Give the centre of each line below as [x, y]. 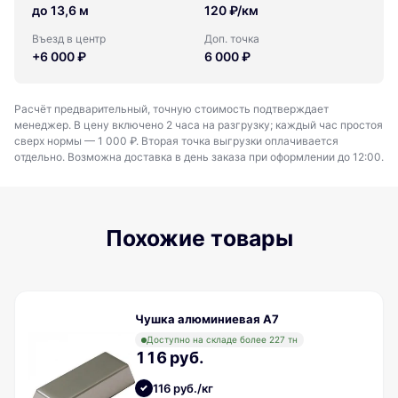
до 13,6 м [60, 11]
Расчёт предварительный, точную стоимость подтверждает [171, 109]
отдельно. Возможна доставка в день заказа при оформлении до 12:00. [199, 157]
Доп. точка [232, 39]
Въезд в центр [69, 39]
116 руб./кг [183, 389]
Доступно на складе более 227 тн [222, 340]
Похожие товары [199, 239]
